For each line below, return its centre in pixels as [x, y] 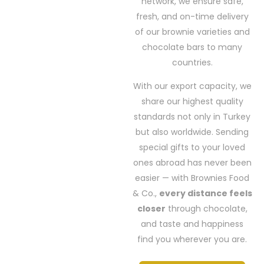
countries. [192, 62]
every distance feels [205, 193]
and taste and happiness [192, 224]
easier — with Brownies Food [192, 178]
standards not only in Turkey [192, 116]
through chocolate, [206, 208]
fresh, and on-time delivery [192, 16]
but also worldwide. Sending [192, 132]
